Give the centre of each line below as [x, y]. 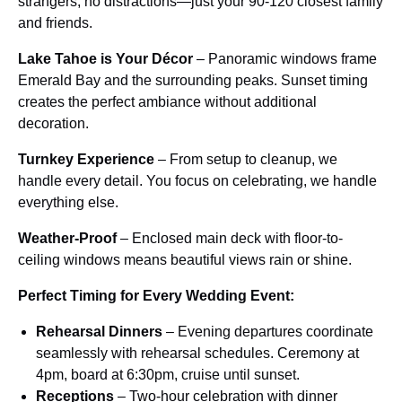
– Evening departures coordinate [268, 332]
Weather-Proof [67, 238]
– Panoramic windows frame [285, 59]
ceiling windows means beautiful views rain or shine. [185, 260]
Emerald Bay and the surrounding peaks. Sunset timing [193, 80]
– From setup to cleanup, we [246, 159]
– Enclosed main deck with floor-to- [230, 238]
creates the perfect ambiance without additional [167, 102]
